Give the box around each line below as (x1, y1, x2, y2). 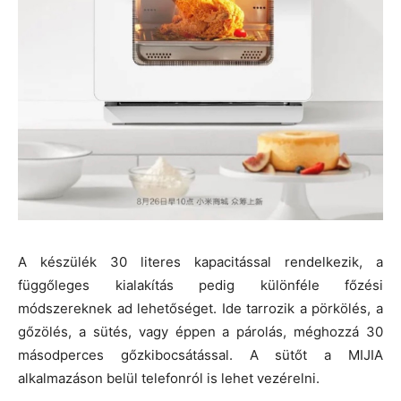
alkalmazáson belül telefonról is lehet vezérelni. (18, 369, 320, 387)
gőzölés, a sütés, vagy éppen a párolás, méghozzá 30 (18, 322, 383, 340)
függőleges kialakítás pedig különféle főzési (18, 276, 383, 294)
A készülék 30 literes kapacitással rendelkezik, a (18, 252, 383, 270)
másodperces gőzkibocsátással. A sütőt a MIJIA (18, 346, 383, 363)
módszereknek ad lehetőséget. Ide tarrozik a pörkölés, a (18, 299, 383, 317)
